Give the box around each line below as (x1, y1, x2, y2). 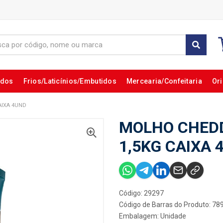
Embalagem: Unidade (119, 212, 186, 220)
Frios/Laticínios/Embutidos (23, 77, 116, 85)
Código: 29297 (119, 189, 164, 197)
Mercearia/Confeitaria (126, 77, 202, 85)
